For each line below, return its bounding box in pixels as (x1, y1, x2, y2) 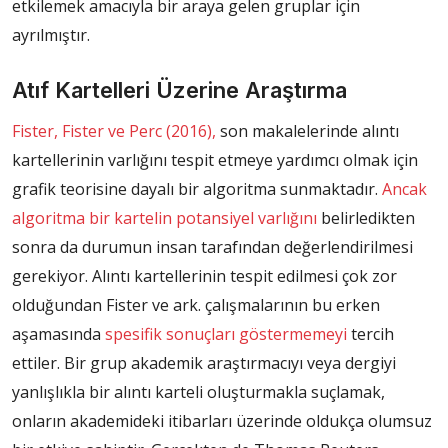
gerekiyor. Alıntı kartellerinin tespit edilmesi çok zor (12, 265, 397, 288)
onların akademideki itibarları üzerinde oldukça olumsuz (12, 410, 432, 433)
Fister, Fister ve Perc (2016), (12, 120, 216, 143)
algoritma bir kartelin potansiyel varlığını (12, 207, 317, 230)
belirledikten (317, 207, 415, 230)
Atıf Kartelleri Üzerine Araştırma (12, 77, 347, 104)
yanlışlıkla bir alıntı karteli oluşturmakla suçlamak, (12, 381, 385, 404)
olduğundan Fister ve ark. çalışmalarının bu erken (12, 294, 380, 317)
